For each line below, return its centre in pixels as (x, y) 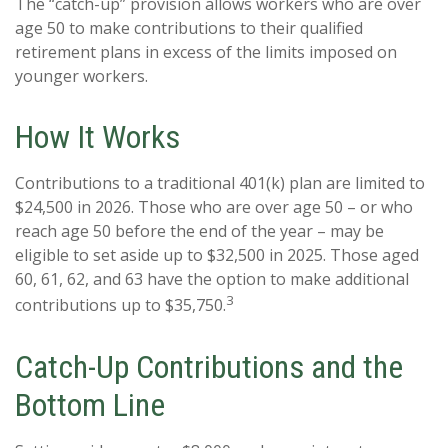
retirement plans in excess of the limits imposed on (206, 52)
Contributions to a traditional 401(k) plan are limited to (220, 183)
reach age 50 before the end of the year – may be (199, 231)
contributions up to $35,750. (120, 305)
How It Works (97, 137)
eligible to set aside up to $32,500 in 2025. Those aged (217, 255)
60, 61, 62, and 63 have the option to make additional (212, 279)
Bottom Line (90, 404)
